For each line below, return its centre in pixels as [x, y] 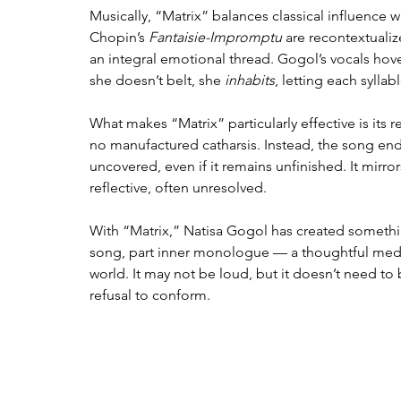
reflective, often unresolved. [178, 188]
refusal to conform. [150, 295]
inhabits [250, 81]
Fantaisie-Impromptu [215, 38]
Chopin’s [119, 38]
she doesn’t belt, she [157, 81]
